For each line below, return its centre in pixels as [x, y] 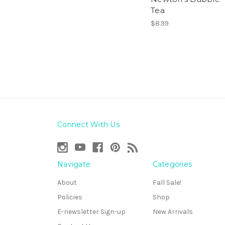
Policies [70, 197]
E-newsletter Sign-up [91, 212]
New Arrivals [173, 212]
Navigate [74, 164]
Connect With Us [88, 125]
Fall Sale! [167, 183]
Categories [172, 164]
